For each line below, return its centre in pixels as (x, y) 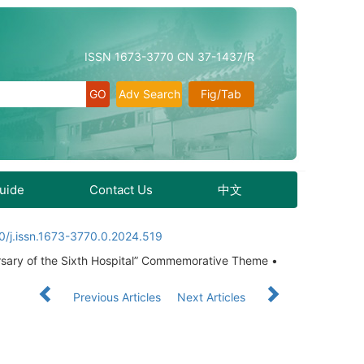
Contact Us (121, 190)
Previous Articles (117, 297)
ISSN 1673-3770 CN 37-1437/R (169, 56)
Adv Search (149, 94)
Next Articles (213, 297)
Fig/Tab (221, 94)
